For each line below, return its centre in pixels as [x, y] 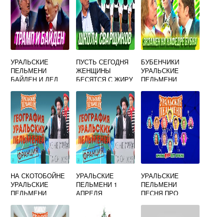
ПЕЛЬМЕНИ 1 [96, 184]
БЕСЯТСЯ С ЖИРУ [104, 79]
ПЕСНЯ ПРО [160, 193]
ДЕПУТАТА [158, 202]
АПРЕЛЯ [89, 193]
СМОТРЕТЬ [29, 202]
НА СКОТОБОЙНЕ [38, 176]
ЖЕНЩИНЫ [93, 70]
